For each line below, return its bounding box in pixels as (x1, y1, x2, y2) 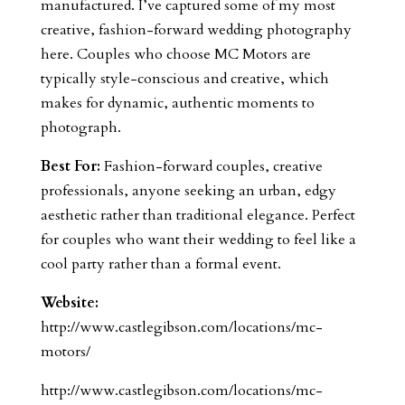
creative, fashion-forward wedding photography (40, 20, 352, 41)
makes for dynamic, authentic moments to (40, 93, 315, 114)
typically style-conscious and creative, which (40, 69, 329, 89)
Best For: (40, 156, 100, 177)
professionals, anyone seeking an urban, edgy (40, 181, 336, 202)
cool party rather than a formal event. (40, 254, 281, 275)
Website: (40, 293, 99, 314)
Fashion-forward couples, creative (99, 156, 323, 177)
